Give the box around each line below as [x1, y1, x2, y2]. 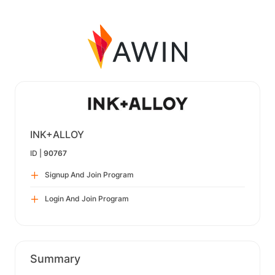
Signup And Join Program [45, 170, 134, 179]
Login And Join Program [45, 194, 129, 203]
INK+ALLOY [30, 128, 84, 141]
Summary [30, 252, 80, 265]
